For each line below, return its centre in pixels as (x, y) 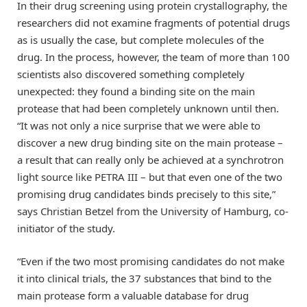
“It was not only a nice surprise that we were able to (139, 126)
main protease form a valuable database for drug (133, 296)
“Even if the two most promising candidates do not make (151, 261)
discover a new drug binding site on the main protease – (150, 143)
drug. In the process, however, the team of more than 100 (153, 57)
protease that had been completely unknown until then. (148, 109)
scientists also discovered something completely (131, 74)
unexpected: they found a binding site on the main (136, 91)
